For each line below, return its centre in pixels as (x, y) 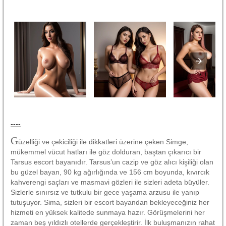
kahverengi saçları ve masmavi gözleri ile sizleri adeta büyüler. (110, 182)
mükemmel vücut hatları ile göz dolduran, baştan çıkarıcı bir (106, 152)
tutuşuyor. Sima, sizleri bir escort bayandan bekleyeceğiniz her (110, 202)
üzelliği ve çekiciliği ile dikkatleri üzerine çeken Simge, (103, 142)
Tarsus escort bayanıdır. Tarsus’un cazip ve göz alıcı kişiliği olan (112, 162)
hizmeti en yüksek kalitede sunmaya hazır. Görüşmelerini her (108, 212)
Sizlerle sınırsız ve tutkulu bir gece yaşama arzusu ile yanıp (105, 192)
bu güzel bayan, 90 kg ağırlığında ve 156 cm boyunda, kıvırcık (110, 172)
